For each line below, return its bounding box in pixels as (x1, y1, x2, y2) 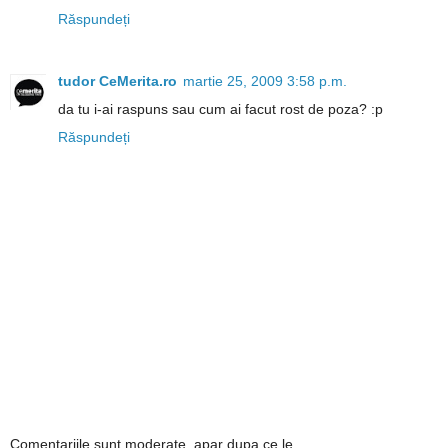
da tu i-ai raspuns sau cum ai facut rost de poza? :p (58, 100, 383, 117)
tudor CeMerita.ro (58, 72, 177, 89)
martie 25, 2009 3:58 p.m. (183, 72, 347, 89)
